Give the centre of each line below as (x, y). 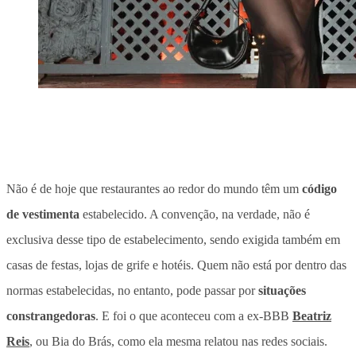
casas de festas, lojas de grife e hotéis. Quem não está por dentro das (176, 265)
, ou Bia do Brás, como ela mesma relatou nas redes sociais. (178, 341)
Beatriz (312, 315)
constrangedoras (51, 315)
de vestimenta (43, 214)
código (318, 188)
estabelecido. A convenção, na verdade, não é (195, 214)
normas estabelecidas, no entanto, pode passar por (132, 290)
